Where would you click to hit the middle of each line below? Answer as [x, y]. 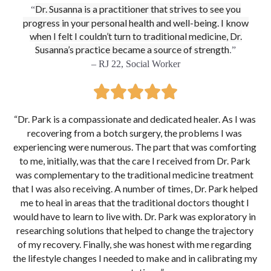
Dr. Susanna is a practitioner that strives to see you [138, 8]
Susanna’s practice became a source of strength [132, 49]
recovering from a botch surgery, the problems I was [135, 132]
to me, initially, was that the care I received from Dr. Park [135, 160]
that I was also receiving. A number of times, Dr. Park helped [135, 188]
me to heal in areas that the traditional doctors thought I [135, 202]
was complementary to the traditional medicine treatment [135, 174]
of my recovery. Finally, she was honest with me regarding [135, 244]
